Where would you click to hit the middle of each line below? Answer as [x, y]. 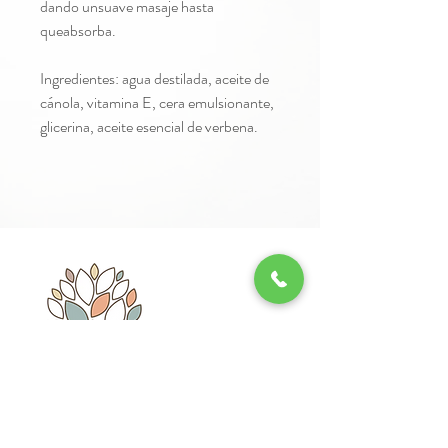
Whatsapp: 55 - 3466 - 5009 [105, 423]
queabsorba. [78, 31]
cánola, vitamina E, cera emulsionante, [157, 103]
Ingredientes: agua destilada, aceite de [154, 79]
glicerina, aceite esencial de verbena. [149, 127]
